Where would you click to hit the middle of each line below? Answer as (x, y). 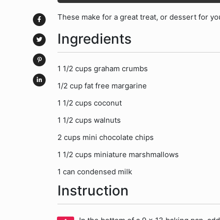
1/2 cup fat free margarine (102, 86)
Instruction (93, 191)
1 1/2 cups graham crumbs (103, 69)
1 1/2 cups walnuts (89, 120)
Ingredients (95, 39)
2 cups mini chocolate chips (106, 137)
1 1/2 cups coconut (90, 103)
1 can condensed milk (95, 172)
